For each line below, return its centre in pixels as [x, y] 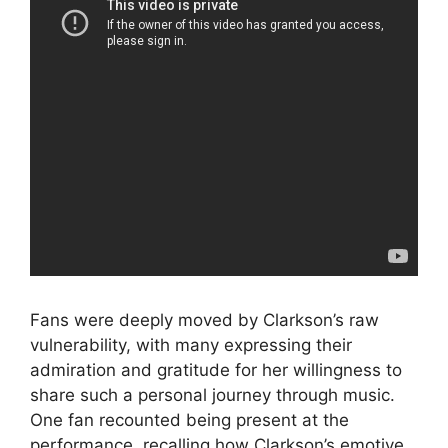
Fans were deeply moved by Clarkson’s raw [204, 320]
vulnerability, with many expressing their [191, 345]
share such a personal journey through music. [212, 395]
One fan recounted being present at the [189, 420]
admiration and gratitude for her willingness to [216, 370]
